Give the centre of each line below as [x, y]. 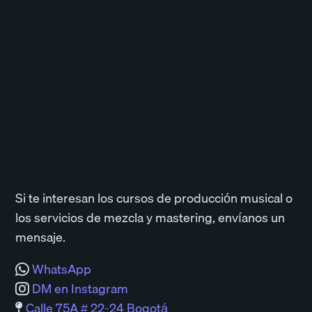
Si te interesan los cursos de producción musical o [154, 198]
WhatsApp [62, 270]
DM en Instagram [80, 289]
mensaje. [41, 237]
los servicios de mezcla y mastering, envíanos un [150, 218]
